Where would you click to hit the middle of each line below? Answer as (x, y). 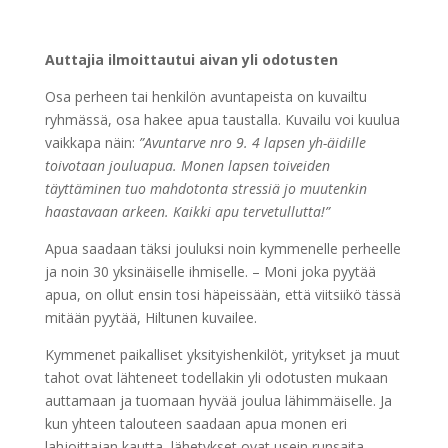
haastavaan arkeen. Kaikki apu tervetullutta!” (187, 212)
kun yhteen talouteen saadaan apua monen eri (195, 424)
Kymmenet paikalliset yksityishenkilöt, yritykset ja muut (222, 355)
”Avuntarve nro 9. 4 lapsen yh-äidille (250, 143)
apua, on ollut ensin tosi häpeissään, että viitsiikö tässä (222, 295)
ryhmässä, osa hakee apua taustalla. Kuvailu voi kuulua (222, 120)
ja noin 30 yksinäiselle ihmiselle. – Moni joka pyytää (210, 272)
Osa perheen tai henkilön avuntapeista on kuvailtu (205, 97)
